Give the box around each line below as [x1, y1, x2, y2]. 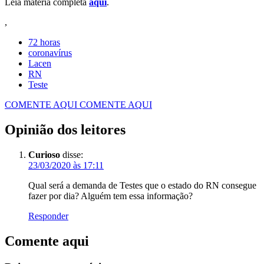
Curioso [28, 150, 60, 160]
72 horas [28, 37, 60, 48]
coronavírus [28, 48, 72, 58]
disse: [62, 150, 83, 160]
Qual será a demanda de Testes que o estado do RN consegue [28, 180, 256, 190]
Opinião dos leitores [5, 122, 126, 138]
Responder [28, 211, 68, 221]
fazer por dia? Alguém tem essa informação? [28, 191, 193, 201]
